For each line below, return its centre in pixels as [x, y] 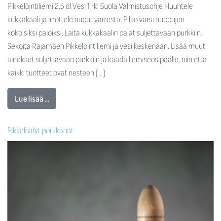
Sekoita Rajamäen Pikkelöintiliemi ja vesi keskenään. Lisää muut [106, 46]
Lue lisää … [32, 98]
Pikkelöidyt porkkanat [40, 130]
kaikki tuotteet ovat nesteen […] [56, 73]
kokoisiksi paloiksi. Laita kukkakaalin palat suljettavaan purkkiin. [105, 33]
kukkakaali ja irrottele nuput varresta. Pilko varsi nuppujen [96, 19]
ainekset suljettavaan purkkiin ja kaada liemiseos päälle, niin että [107, 59]
